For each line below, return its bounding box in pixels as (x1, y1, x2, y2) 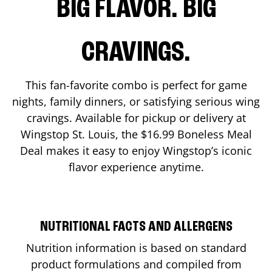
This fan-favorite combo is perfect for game (25, 77, 247, 92)
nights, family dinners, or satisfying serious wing (12, 93, 260, 109)
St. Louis (72, 126, 115, 141)
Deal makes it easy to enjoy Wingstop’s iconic (20, 143, 252, 158)
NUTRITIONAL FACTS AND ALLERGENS (39, 219, 233, 234)
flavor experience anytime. (68, 159, 204, 174)
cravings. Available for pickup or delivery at (26, 110, 246, 125)
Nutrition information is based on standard (25, 240, 246, 255)
